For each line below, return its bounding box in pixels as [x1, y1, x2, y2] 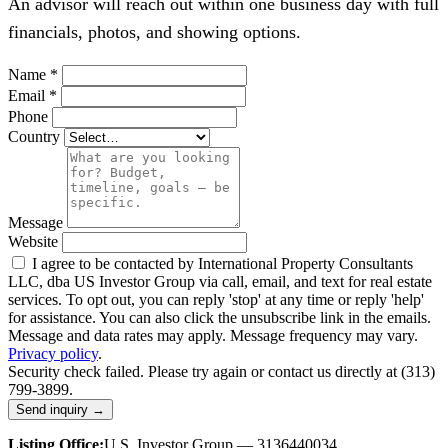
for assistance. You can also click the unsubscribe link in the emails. [8, 308, 431, 326]
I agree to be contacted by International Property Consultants [32, 254, 413, 272]
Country [8, 127, 60, 145]
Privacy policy [8, 344, 98, 362]
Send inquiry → [16, 401, 105, 417]
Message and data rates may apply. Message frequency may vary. [8, 326, 418, 344]
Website [8, 232, 62, 250]
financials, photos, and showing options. [8, 22, 301, 43]
